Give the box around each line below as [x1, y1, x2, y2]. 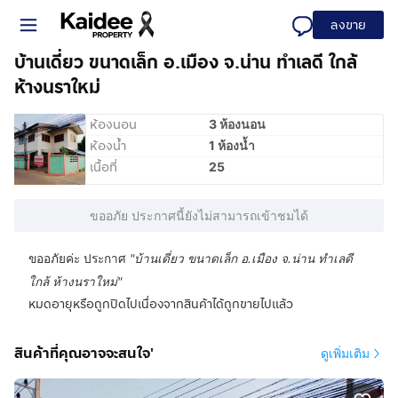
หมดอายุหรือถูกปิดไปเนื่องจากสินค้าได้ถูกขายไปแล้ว [28, 295, 293, 313]
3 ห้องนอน [209, 116, 267, 131]
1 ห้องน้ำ [209, 138, 256, 153]
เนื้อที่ [90, 157, 117, 177]
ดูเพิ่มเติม [321, 346, 370, 361]
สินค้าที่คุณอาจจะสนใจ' [14, 343, 154, 363]
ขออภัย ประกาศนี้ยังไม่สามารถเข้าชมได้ [90, 208, 308, 223]
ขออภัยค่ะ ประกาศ [28, 251, 126, 266]
